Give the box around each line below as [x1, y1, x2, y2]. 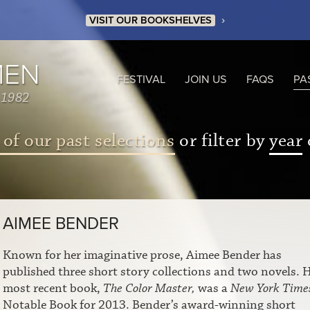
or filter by [174, 128, 270, 153]
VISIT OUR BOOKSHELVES [89, 15, 212, 26]
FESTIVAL [117, 72, 165, 86]
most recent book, [2, 280, 103, 297]
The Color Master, [102, 280, 195, 297]
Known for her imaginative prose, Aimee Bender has [2, 246, 282, 264]
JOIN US [185, 72, 227, 86]
